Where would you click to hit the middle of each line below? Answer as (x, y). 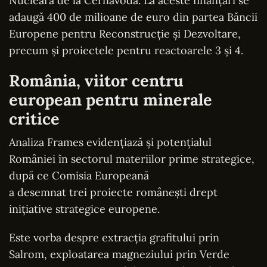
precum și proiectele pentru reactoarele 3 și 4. (126, 50)
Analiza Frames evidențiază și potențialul (110, 142)
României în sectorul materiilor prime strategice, (132, 159)
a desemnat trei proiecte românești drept (113, 192)
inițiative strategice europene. (84, 209)
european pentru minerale (111, 99)
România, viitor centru (96, 80)
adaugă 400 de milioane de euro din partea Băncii (133, 17)
